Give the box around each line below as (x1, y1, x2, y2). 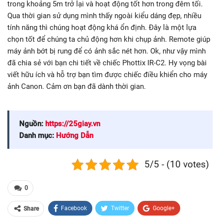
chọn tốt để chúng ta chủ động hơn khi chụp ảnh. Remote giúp (7, 35, 210, 44)
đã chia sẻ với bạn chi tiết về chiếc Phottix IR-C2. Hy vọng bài (7, 58, 207, 68)
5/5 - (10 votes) (144, 159, 209, 170)
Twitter (111, 205, 129, 212)
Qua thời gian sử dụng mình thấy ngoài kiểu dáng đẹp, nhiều (7, 11, 201, 21)
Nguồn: (19, 119, 45, 129)
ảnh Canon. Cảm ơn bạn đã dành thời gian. (7, 82, 146, 91)
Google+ (153, 205, 175, 212)
